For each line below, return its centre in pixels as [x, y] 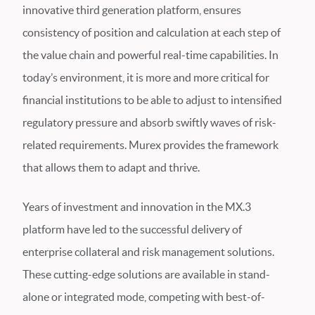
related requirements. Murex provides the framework [150, 145]
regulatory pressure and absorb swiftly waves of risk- [149, 122]
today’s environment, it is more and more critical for [146, 77]
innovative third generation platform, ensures [132, 10]
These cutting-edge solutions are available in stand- [146, 274]
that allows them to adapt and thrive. [111, 167]
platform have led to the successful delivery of [132, 229]
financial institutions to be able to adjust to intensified [152, 100]
